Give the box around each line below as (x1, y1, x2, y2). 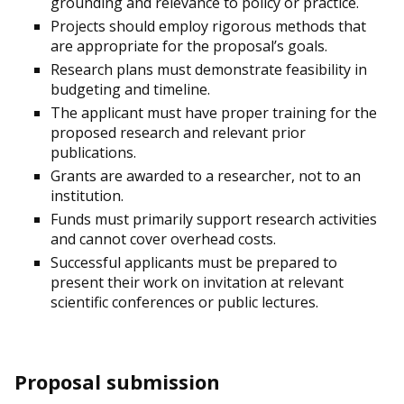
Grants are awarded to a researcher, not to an (50, 166, 361, 186)
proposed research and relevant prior (50, 123, 306, 142)
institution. (50, 186, 124, 206)
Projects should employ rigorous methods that (50, 16, 366, 36)
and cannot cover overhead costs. (50, 229, 276, 249)
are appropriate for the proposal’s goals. (50, 36, 327, 56)
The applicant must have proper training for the (50, 103, 377, 123)
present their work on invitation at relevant (50, 272, 344, 292)
